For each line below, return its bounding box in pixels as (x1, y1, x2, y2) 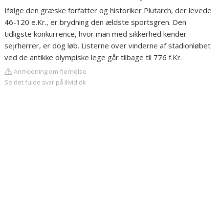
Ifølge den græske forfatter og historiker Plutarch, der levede (4, 5, 212, 16)
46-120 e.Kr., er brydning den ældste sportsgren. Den (4, 17, 187, 27)
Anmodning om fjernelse (12, 67, 87, 76)
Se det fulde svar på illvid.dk (4, 78, 87, 87)
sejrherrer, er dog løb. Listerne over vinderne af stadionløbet (4, 41, 211, 51)
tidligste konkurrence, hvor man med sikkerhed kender (4, 29, 187, 39)
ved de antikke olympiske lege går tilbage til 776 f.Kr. (4, 52, 182, 63)
